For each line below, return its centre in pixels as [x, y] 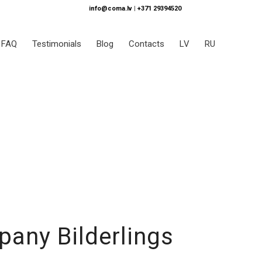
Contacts [146, 44]
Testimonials [57, 44]
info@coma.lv [111, 8]
